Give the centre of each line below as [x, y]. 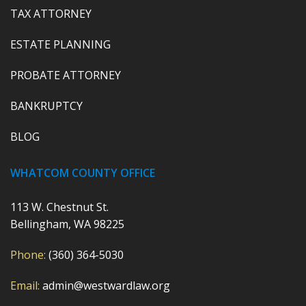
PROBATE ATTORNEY [66, 75]
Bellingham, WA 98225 [67, 224]
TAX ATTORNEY [51, 14]
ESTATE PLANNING [60, 45]
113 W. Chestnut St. [59, 207]
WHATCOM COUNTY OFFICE [83, 173]
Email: [25, 286]
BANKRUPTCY [46, 106]
